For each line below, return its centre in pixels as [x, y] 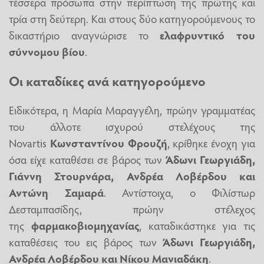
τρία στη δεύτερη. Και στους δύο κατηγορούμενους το [132, 19]
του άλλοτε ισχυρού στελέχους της [132, 126]
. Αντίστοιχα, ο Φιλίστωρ [179, 192]
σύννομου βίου [47, 52]
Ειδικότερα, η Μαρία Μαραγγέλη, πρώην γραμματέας [132, 110]
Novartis [29, 143]
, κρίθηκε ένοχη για [211, 143]
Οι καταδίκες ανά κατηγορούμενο [107, 80]
